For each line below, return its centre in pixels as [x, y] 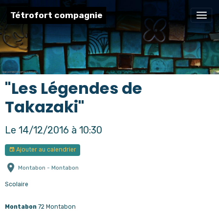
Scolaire [17, 184]
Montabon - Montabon [48, 167]
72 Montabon [56, 207]
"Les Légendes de [74, 88]
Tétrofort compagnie [56, 15]
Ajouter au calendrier [45, 150]
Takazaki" [45, 107]
